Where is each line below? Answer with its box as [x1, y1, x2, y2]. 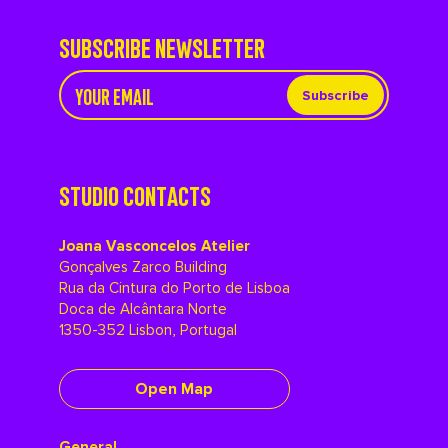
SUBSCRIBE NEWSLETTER [58, 29, 265, 63]
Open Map [135, 379, 214, 399]
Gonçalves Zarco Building [58, 258, 227, 277]
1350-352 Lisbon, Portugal [58, 321, 237, 340]
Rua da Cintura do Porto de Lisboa [58, 279, 290, 298]
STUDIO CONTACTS [58, 177, 211, 211]
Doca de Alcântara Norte [58, 300, 227, 319]
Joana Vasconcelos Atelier [58, 237, 250, 256]
